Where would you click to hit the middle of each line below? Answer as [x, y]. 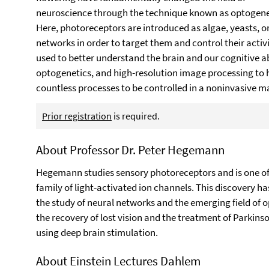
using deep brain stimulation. [97, 232]
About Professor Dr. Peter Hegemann [130, 150]
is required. [136, 116]
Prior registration [77, 116]
